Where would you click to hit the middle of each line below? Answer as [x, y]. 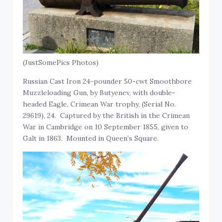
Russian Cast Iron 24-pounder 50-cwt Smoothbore [108, 82]
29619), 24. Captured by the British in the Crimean [107, 116]
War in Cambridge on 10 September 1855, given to [106, 127]
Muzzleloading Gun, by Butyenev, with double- [99, 93]
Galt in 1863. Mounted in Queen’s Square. [91, 139]
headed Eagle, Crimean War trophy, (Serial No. [100, 104]
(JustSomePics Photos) [61, 63]
